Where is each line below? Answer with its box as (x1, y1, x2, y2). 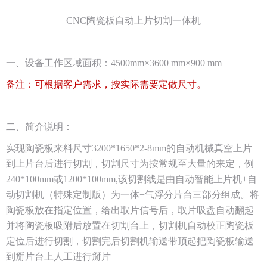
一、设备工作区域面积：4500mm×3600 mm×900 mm (6, 57, 222, 68)
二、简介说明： (6, 121, 73, 132)
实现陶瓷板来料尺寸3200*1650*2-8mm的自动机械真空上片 (6, 142, 252, 153)
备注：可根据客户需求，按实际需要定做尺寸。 (6, 79, 206, 89)
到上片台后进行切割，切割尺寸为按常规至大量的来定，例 (6, 158, 254, 169)
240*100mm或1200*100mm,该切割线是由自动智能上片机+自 (6, 173, 257, 184)
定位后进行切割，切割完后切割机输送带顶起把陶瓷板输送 (6, 235, 254, 246)
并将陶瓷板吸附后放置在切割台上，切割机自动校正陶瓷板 (6, 220, 254, 231)
